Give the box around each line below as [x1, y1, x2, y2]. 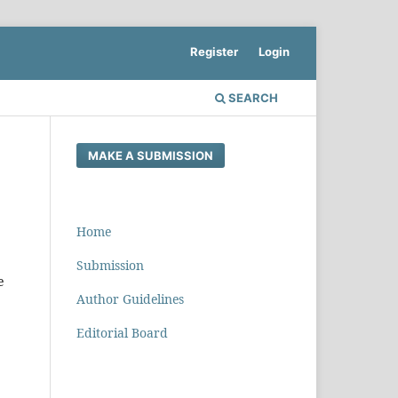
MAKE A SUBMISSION [88, 147, 214, 163]
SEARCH [226, 90, 278, 105]
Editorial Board [76, 323, 168, 341]
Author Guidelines [76, 290, 184, 307]
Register [190, 44, 239, 59]
